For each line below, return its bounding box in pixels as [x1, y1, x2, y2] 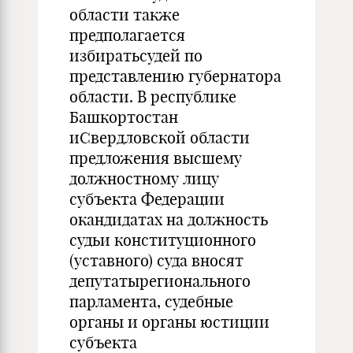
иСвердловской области [69, 128, 250, 147]
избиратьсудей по [69, 46, 203, 65]
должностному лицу [69, 169, 219, 188]
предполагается [69, 25, 185, 45]
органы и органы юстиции [69, 312, 269, 332]
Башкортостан [69, 107, 178, 127]
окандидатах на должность [69, 210, 268, 229]
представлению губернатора [69, 66, 281, 86]
